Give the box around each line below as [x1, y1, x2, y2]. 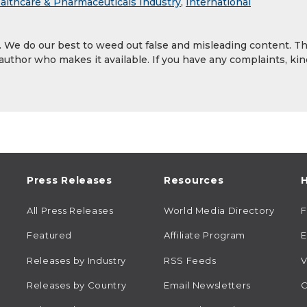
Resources [164, 174, 224, 187]
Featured [27, 230, 73, 241]
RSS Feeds [164, 254, 217, 266]
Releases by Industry [27, 254, 126, 266]
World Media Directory [164, 205, 275, 217]
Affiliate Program [164, 230, 245, 241]
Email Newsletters [164, 279, 251, 291]
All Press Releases [27, 205, 114, 217]
